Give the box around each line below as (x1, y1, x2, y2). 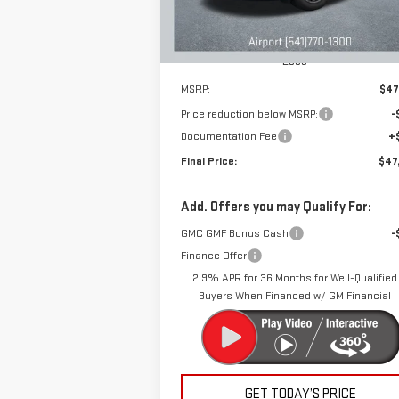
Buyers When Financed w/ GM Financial (198, 288, 391, 303)
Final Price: (180, 153, 237, 168)
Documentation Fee (180, 128, 277, 143)
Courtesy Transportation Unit (187, 15, 317, 28)
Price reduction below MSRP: (180, 106, 318, 121)
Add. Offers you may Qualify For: (180, 198, 371, 216)
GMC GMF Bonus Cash (180, 225, 289, 240)
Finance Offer (180, 248, 247, 263)
